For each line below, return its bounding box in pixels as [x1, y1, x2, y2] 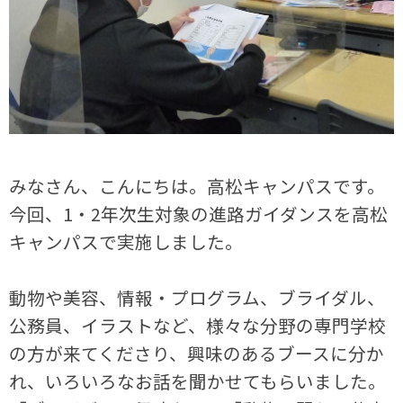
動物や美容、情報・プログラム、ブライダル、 [9, 283, 386, 310]
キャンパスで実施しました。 [9, 228, 244, 255]
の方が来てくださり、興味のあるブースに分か [9, 339, 385, 366]
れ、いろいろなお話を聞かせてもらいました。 [9, 367, 387, 394]
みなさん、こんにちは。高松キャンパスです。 [9, 172, 386, 199]
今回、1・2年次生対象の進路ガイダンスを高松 [9, 200, 389, 227]
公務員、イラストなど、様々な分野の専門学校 [9, 311, 387, 338]
